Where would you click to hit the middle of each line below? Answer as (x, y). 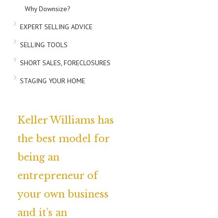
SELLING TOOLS (44, 45)
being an (38, 157)
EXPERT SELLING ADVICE (56, 27)
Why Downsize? (48, 9)
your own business (63, 194)
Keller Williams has (66, 120)
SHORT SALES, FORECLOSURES (65, 63)
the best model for (64, 139)
